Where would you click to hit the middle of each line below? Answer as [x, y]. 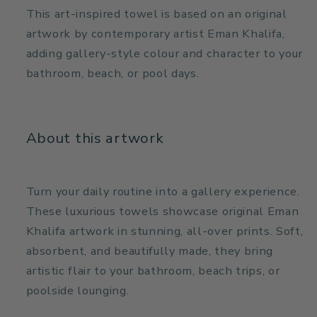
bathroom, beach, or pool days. [113, 73]
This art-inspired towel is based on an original [156, 13]
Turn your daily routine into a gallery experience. [163, 191]
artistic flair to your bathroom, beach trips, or [153, 270]
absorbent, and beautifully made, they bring [149, 250]
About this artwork [95, 138]
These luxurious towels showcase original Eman [162, 211]
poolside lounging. [77, 290]
